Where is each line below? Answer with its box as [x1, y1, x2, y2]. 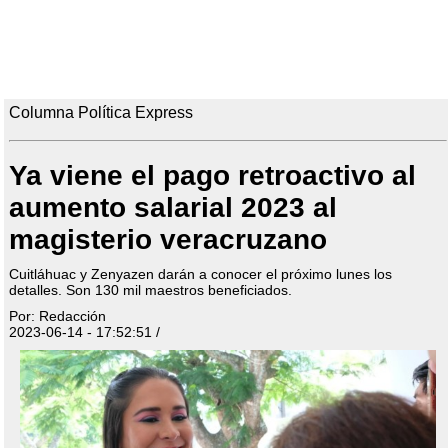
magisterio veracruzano [8, 224, 327, 256]
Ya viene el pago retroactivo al [8, 160, 416, 192]
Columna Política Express [8, 104, 193, 122]
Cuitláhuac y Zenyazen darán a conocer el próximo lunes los [8, 266, 392, 283]
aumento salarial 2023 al [8, 192, 337, 224]
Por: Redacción [8, 308, 106, 325]
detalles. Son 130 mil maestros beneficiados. [8, 282, 292, 299]
